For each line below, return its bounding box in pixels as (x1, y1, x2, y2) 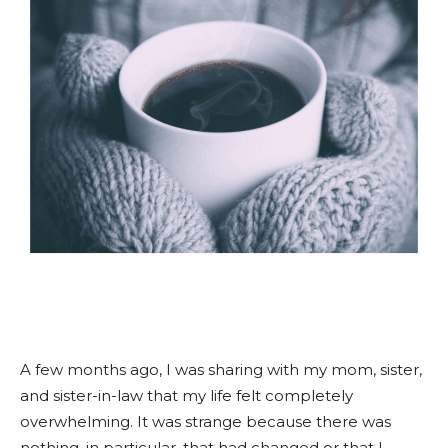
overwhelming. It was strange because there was (20, 412, 391, 431)
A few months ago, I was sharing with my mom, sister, (20, 360, 422, 379)
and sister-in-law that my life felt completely (20, 386, 353, 405)
